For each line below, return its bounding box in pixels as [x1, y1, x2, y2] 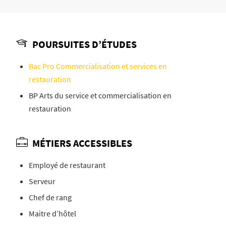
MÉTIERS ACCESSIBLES [32, 136, 132, 149]
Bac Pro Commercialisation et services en [28, 61, 167, 71]
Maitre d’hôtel [28, 208, 76, 218]
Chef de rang [28, 192, 72, 202]
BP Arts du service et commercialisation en [28, 90, 172, 100]
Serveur [28, 176, 55, 186]
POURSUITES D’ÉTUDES [32, 37, 137, 50]
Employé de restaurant [28, 159, 105, 170]
